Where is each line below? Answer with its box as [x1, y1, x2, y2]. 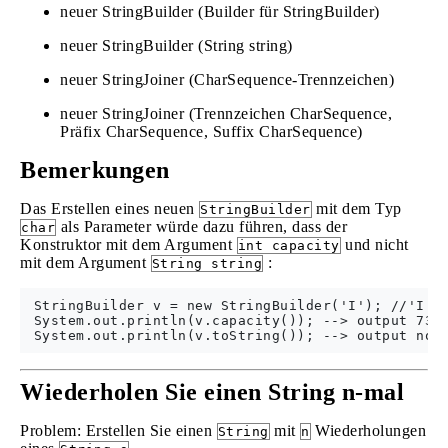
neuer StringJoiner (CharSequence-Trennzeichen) [60, 71, 394, 88]
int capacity [237, 238, 340, 253]
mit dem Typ [311, 200, 402, 217]
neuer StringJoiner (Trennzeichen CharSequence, [60, 105, 392, 122]
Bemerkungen [20, 157, 170, 183]
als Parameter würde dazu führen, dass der [56, 218, 347, 235]
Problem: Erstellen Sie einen [20, 422, 217, 439]
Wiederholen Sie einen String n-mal [20, 379, 404, 405]
